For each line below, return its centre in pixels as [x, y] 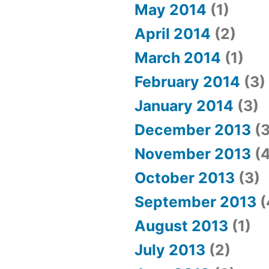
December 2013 [193, 130]
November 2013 [193, 154]
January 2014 [184, 106]
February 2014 [187, 82]
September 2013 [195, 202]
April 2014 [173, 34]
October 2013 [185, 178]
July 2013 [170, 250]
